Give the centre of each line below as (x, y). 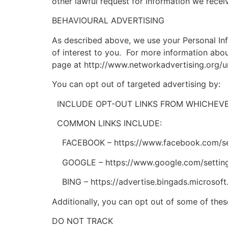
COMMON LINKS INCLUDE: (107, 123)
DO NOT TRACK (82, 221)
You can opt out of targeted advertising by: (136, 84)
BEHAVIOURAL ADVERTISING (108, 21)
